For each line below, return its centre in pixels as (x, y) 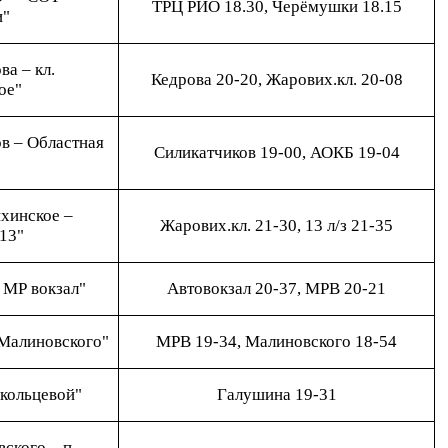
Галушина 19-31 (276, 394)
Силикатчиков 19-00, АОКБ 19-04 (276, 152)
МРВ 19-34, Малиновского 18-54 (276, 341)
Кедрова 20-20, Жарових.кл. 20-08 (276, 79)
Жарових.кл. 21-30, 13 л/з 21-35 (276, 225)
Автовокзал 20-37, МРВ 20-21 (276, 288)
